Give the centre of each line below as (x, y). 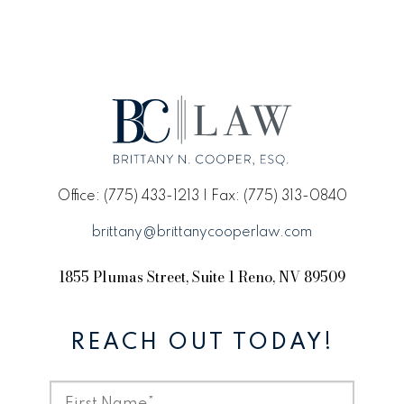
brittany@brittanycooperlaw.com (202, 233)
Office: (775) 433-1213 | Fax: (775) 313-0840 (202, 197)
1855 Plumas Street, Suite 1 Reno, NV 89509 (202, 277)
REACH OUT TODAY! (202, 343)
